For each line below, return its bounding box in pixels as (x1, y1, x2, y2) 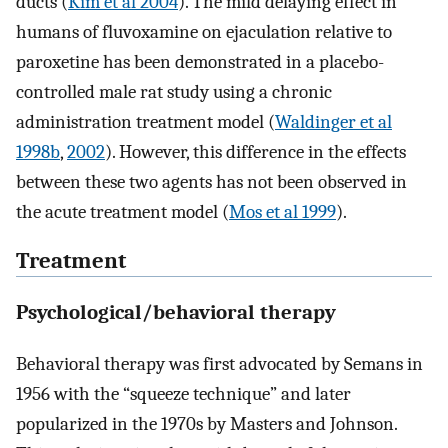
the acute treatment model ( (16, 201, 229, 224)
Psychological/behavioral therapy (16, 300, 336, 325)
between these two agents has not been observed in (16, 171, 407, 194)
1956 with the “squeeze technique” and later (16, 382, 351, 405)
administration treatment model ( (16, 111, 275, 134)
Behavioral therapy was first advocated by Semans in (16, 352, 423, 375)
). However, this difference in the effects (105, 141, 406, 164)
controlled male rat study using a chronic (16, 81, 332, 104)
